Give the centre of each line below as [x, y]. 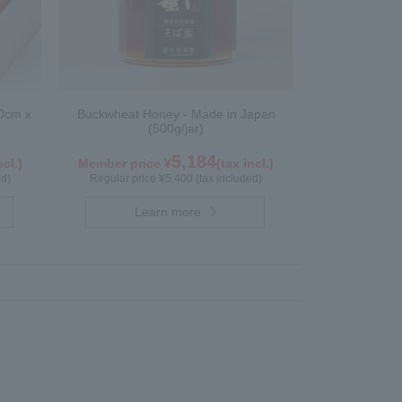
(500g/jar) [176, 128]
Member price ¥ [125, 163]
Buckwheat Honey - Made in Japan [176, 114]
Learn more [168, 212]
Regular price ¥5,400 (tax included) [176, 179]
